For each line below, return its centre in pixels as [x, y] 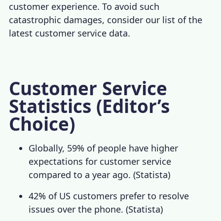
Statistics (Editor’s [90, 106]
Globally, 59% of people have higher [104, 148]
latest [22, 33]
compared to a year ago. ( [82, 175]
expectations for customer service [100, 162]
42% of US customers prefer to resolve [109, 196]
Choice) [42, 124]
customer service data [82, 33]
